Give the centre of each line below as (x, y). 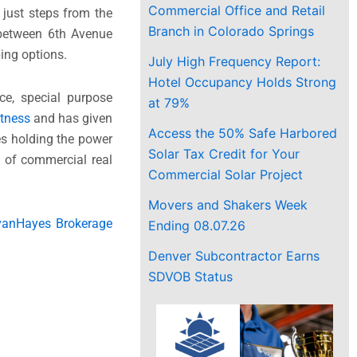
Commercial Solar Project (226, 174)
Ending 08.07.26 (197, 225)
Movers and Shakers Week (228, 204)
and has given (71, 118)
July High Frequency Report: (235, 61)
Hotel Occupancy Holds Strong (243, 82)
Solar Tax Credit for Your (224, 153)
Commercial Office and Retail (237, 10)
